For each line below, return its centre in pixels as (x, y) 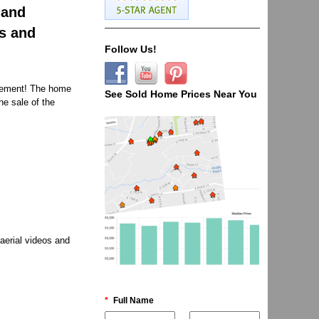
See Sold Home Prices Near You (181, 94)
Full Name (132, 301)
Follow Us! (131, 49)
